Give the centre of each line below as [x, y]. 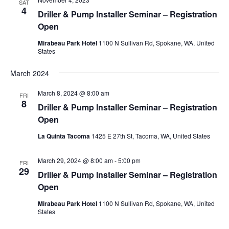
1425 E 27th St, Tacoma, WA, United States [151, 135]
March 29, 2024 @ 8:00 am [75, 160]
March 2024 [29, 73]
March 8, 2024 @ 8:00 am [73, 93]
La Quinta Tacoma [64, 136]
